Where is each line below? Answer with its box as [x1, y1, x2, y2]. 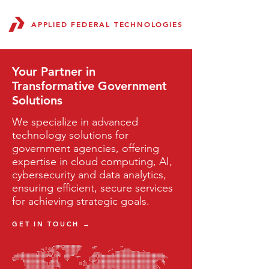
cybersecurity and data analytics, [12, 168, 166, 181]
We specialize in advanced [12, 115, 138, 128]
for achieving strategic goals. [12, 195, 150, 208]
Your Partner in [12, 64, 95, 79]
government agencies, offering [12, 142, 159, 155]
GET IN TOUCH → [12, 220, 91, 228]
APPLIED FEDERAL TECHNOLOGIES [31, 19, 183, 29]
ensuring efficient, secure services [12, 181, 173, 195]
